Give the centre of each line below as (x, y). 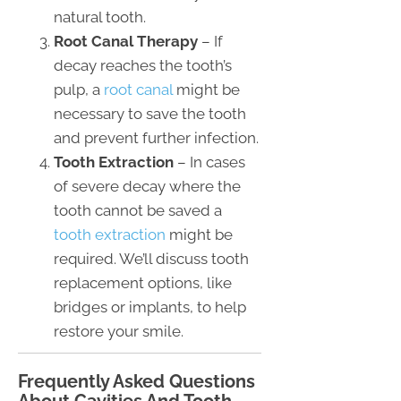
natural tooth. (100, 17)
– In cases (209, 162)
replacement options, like (143, 283)
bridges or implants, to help (150, 307)
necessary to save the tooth (150, 114)
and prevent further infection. (156, 138)
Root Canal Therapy (126, 42)
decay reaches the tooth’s (143, 66)
